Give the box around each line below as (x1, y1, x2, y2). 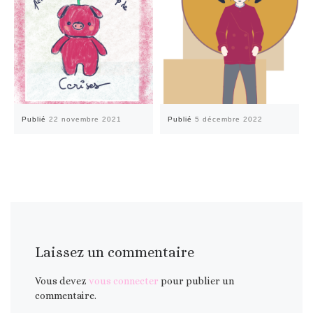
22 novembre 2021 (48, 115, 122, 124)
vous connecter (89, 275, 159, 286)
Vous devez (35, 275, 89, 286)
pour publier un (159, 275, 235, 286)
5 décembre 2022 (194, 115, 263, 124)
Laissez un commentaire (35, 245, 195, 261)
